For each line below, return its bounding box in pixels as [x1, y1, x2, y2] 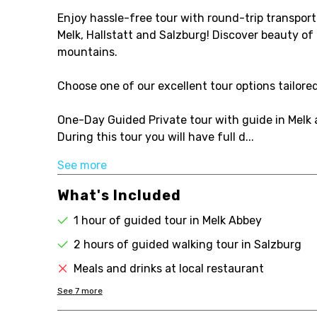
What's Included [57, 187, 181, 204]
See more [57, 158, 107, 172]
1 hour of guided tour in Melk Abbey [73, 214, 262, 227]
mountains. [57, 45, 117, 59]
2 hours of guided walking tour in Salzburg [73, 238, 301, 251]
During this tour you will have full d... [57, 130, 254, 144]
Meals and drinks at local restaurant [73, 262, 264, 275]
